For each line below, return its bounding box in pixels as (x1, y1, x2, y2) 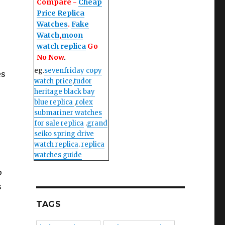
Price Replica (36, 8, 84, 18)
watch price (34, 76, 72, 85)
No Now (36, 52, 64, 62)
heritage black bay (34, 87, 95, 96)
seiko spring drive (34, 129, 94, 138)
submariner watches (34, 108, 102, 117)
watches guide (34, 150, 82, 159)
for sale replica (34, 119, 84, 128)
